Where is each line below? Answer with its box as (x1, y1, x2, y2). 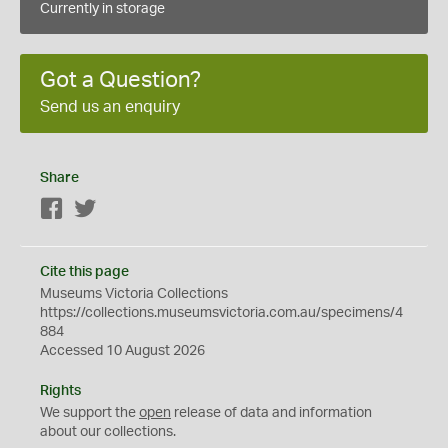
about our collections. (40, 425, 176, 439)
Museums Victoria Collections (40, 287, 228, 301)
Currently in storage (40, 2, 165, 16)
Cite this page (40, 265, 129, 279)
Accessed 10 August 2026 (40, 344, 205, 358)
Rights (40, 384, 81, 398)
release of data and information (171, 406, 372, 420)
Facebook (64, 203, 127, 217)
